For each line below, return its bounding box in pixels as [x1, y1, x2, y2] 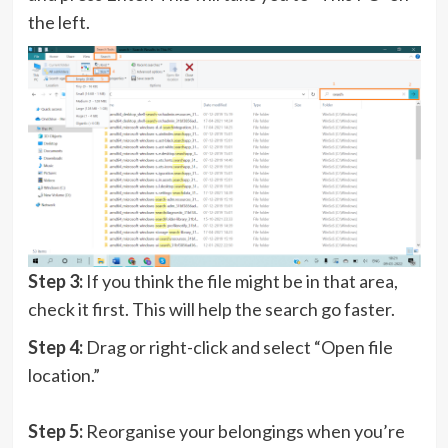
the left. [27, 10, 90, 33]
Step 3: [27, 269, 86, 292]
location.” [27, 363, 100, 386]
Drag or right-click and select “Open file [85, 335, 393, 358]
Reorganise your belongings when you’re [85, 419, 405, 442]
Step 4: [27, 335, 86, 358]
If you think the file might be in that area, [85, 269, 398, 292]
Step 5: [27, 419, 86, 442]
